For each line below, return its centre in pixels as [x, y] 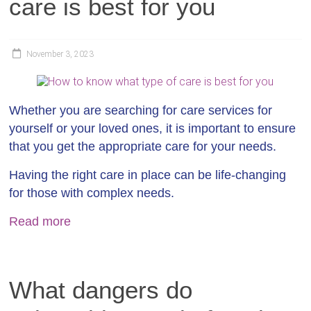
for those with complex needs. [92, 193]
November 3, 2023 [60, 54]
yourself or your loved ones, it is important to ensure [153, 128]
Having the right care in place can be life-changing [148, 175]
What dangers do [101, 290]
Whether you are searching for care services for [141, 110]
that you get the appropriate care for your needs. [143, 146]
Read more [40, 221]
